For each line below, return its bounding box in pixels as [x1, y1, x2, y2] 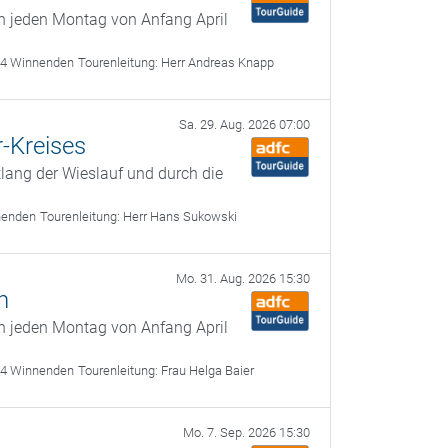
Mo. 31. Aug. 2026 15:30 [176, 271, 310, 286]
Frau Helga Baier [161, 363, 255, 378]
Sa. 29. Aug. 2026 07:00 [179, 117, 310, 132]
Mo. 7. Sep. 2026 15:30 [183, 425, 310, 440]
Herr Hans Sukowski [123, 209, 238, 224]
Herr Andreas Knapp [161, 55, 275, 70]
